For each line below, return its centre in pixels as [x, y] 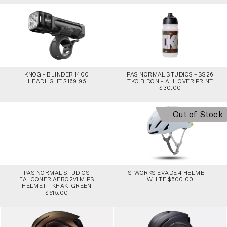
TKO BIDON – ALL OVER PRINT [170, 81]
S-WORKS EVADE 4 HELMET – [170, 173]
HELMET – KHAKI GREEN [57, 186]
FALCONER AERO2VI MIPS [57, 179]
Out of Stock [198, 114]
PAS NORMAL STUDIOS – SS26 [170, 74]
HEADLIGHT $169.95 [57, 81]
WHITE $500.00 [170, 179]
